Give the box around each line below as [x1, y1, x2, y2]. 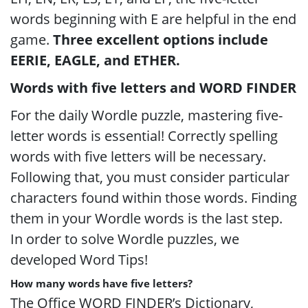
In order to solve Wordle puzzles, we [10, 230, 239, 248]
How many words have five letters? [10, 276, 192, 290]
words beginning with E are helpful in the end [10, 10, 296, 28]
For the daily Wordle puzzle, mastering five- [10, 106, 283, 124]
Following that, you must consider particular [10, 168, 289, 186]
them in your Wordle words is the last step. [10, 209, 283, 228]
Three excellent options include [53, 30, 268, 49]
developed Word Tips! [10, 250, 148, 269]
